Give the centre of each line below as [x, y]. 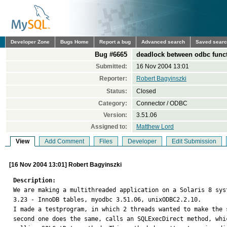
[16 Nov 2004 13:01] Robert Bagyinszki [65, 165]
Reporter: [113, 79]
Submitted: [111, 66]
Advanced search [163, 42]
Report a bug [115, 42]
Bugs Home [74, 42]
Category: [113, 103]
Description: [34, 180]
